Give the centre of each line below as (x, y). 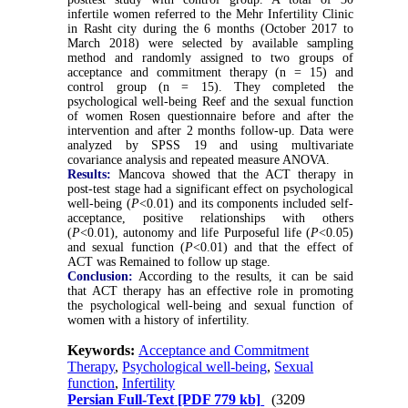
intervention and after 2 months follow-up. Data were (210, 131)
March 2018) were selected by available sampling (210, 44)
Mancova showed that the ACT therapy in (232, 175)
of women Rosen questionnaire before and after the (210, 117)
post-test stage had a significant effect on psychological (210, 189)
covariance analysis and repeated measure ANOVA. (199, 160)
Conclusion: (101, 277)
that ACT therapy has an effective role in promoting (210, 291)
